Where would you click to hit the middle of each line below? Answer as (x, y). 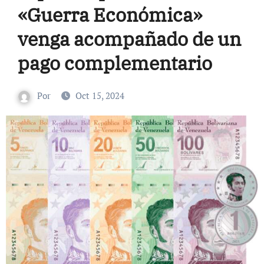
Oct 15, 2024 (100, 95)
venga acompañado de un (129, 39)
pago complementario (115, 63)
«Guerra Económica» (110, 15)
